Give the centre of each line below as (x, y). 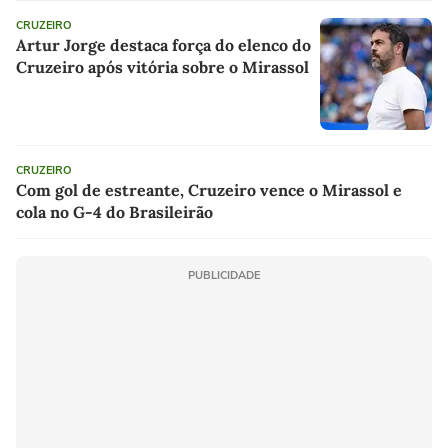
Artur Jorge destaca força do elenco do (163, 44)
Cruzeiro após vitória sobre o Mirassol (162, 66)
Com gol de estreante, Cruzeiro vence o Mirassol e (209, 189)
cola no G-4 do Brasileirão (114, 211)
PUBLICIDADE (224, 275)
